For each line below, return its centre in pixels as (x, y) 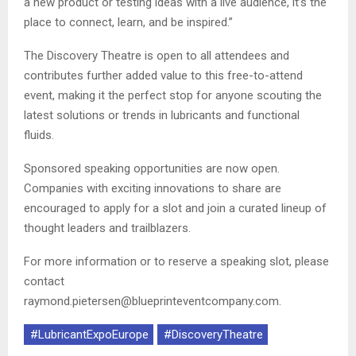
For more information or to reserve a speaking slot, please (176, 262)
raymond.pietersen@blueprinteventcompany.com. (153, 302)
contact (44, 282)
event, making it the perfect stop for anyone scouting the (173, 96)
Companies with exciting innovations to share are (153, 189)
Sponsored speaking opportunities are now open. (152, 169)
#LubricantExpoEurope (89, 335)
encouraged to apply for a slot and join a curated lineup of (175, 209)
